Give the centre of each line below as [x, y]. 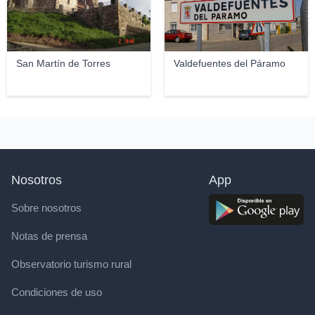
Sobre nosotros [46, 208]
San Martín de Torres [63, 63]
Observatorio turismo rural [71, 264]
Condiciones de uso [57, 292]
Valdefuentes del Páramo [229, 63]
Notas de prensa [49, 236]
